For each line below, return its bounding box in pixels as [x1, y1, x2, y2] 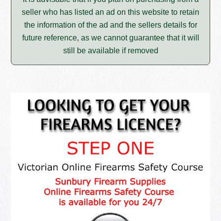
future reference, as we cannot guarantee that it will [22, 34, 199, 42]
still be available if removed [63, 46, 158, 55]
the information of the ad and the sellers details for [24, 21, 197, 30]
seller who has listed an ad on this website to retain [22, 8, 199, 17]
